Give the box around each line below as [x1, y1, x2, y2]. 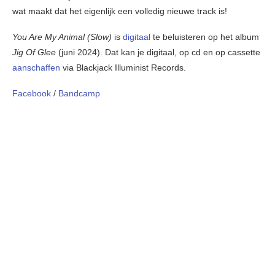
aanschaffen [12, 62, 63, 72]
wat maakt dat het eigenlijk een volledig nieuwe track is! [12, 6, 227, 16]
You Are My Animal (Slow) [12, 31, 114, 42]
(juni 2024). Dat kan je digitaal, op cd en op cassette [58, 47, 260, 57]
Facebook [12, 88, 51, 98]
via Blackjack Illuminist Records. [63, 62, 186, 72]
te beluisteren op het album [153, 31, 259, 42]
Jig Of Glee [12, 47, 58, 57]
